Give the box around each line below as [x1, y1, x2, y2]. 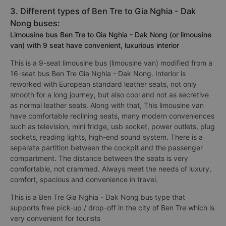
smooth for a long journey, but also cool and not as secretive [10, 90, 209, 99]
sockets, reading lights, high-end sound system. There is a [10, 133, 203, 141]
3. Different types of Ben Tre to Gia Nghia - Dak [10, 6, 196, 16]
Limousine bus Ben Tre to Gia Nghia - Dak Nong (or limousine [10, 30, 211, 39]
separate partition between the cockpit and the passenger [10, 143, 203, 152]
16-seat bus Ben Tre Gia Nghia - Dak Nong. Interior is [10, 69, 186, 78]
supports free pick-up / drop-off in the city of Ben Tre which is [10, 203, 214, 212]
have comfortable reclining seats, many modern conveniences [10, 111, 214, 120]
